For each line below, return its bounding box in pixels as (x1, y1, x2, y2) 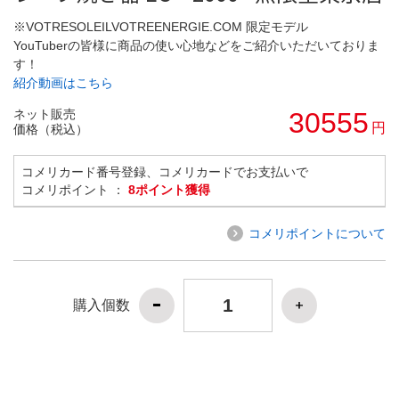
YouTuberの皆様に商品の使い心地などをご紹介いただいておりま (13, 37, 379, 53)
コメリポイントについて (248, 225, 386, 240)
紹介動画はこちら (13, 75, 113, 90)
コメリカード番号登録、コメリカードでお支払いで (21, 164, 308, 179)
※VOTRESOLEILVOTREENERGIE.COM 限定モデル (13, 19, 308, 34)
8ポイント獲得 (128, 182, 210, 197)
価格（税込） (13, 121, 88, 136)
